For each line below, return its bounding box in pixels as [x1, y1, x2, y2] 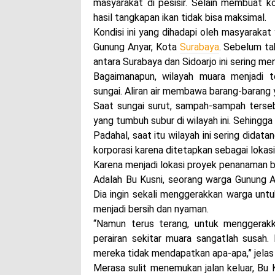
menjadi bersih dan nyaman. [93, 203, 209, 215]
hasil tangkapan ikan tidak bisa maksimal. [93, 11, 266, 23]
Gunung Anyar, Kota [93, 41, 180, 53]
